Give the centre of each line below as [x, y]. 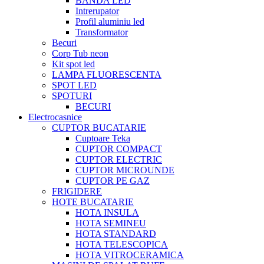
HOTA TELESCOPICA [122, 244]
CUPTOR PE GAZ [113, 180]
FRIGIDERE [77, 191]
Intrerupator [97, 11]
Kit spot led [73, 64]
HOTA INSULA [107, 212]
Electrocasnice [55, 117]
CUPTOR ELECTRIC [119, 159]
